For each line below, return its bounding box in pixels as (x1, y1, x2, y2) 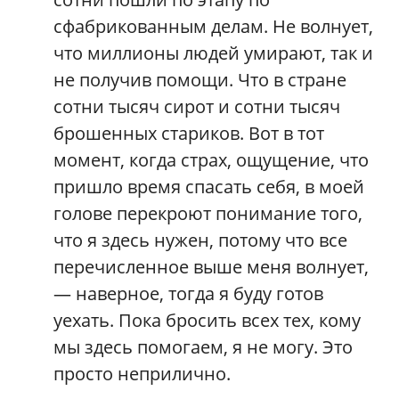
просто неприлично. (53, 361, 231, 386)
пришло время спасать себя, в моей (53, 174, 364, 199)
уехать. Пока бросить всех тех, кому (53, 307, 361, 332)
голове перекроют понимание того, (53, 200, 362, 225)
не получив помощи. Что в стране (53, 67, 346, 92)
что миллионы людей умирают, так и (53, 40, 373, 65)
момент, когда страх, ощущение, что (53, 147, 369, 172)
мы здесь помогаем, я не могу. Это (53, 334, 353, 359)
